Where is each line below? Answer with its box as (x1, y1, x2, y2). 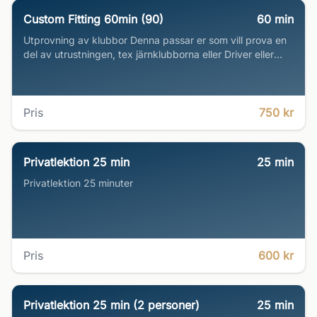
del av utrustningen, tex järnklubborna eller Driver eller (23, 48, 274, 60)
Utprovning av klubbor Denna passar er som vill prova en (23, 34, 287, 46)
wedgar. (23, 62, 61, 74)
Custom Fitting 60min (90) (23, 12, 163, 26)
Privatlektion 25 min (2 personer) (23, 298, 200, 312)
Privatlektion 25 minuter (23, 177, 133, 189)
